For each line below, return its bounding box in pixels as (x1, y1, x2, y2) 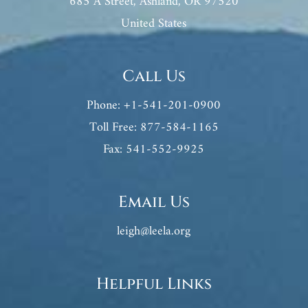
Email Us (118, 192, 190, 214)
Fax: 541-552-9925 (103, 139, 205, 161)
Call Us (122, 66, 186, 88)
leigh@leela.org (117, 221, 191, 243)
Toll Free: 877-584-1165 (89, 117, 219, 139)
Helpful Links (96, 274, 212, 296)
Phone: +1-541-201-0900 (87, 95, 221, 117)
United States (121, 13, 187, 35)
